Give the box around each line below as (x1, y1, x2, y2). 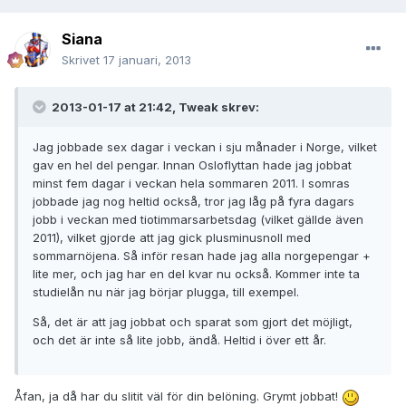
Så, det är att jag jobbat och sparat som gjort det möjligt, (33, 314, 353, 330)
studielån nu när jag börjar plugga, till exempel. (33, 285, 299, 300)
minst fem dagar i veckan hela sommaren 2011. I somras (33, 176, 350, 191)
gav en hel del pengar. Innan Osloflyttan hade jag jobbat (33, 158, 352, 173)
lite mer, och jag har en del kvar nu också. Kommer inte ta (33, 266, 360, 282)
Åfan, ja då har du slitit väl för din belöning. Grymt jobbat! (14, 389, 342, 404)
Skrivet (62, 53, 103, 68)
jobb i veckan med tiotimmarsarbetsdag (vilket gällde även (33, 212, 363, 227)
